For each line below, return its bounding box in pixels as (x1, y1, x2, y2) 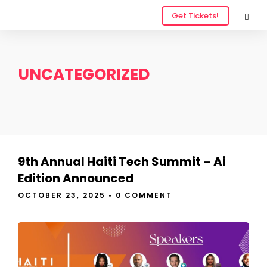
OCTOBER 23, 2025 (18, 190, 105, 200)
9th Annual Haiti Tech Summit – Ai (18, 153, 226, 170)
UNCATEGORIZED (18, 64, 150, 85)
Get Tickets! (172, 10, 219, 22)
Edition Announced (18, 170, 133, 187)
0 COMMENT (116, 190, 172, 200)
